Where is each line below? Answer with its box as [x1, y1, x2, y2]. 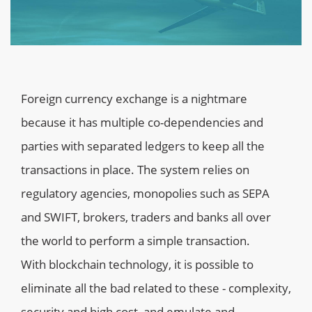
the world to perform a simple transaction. [21, 233, 250, 249]
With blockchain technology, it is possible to [21, 256, 253, 273]
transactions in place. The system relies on [21, 162, 249, 178]
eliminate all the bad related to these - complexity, [21, 280, 291, 297]
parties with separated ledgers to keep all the [21, 138, 265, 155]
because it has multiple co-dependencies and [21, 114, 263, 131]
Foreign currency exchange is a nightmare [21, 91, 247, 107]
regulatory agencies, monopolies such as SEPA [21, 185, 270, 202]
